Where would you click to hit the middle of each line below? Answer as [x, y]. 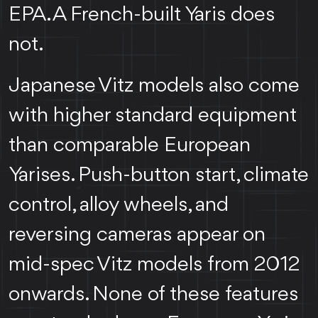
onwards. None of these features [153, 295]
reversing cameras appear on [137, 235]
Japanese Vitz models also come [154, 86]
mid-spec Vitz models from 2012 [154, 265]
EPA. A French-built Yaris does [142, 15]
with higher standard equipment [153, 116]
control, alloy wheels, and [119, 205]
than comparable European [130, 146]
